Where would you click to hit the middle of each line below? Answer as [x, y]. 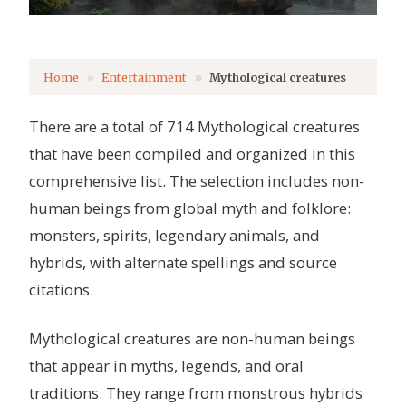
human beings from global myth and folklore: [190, 208]
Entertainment [144, 77]
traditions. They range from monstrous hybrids [196, 393]
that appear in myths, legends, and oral [166, 366]
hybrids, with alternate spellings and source [183, 263]
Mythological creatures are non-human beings [192, 339]
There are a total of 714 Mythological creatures [194, 127]
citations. [61, 290]
